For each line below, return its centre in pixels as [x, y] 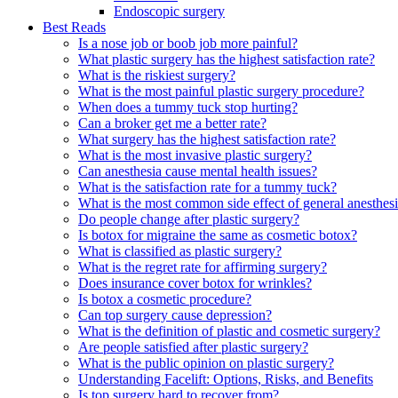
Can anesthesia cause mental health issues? [198, 171]
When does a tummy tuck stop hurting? [188, 107]
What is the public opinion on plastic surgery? [206, 363]
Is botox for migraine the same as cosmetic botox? [218, 235]
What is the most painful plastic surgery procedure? [221, 92]
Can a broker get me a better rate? [172, 123]
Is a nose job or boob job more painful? [188, 44]
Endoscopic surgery [169, 12]
